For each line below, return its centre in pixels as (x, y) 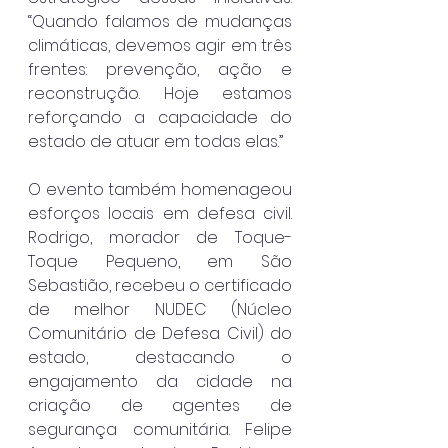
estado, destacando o (160, 357)
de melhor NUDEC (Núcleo (160, 309)
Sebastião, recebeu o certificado (160, 285)
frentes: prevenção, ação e (160, 69)
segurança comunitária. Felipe (160, 429)
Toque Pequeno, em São (160, 261)
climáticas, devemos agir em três (160, 45)
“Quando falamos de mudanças (160, 21)
